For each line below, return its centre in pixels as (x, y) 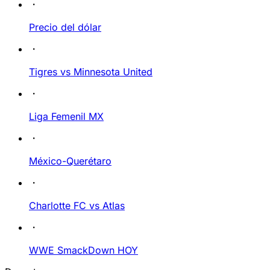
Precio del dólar (65, 27)
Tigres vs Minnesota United (91, 72)
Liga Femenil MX (66, 116)
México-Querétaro (70, 161)
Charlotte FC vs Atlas (77, 206)
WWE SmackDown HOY (83, 250)
